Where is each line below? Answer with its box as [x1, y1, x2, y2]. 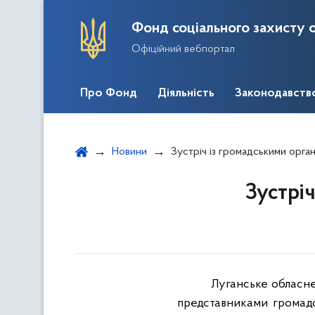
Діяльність [157, 87, 214, 100]
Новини [112, 146, 147, 157]
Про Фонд [80, 87, 137, 100]
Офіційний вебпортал [131, 43, 235, 55]
